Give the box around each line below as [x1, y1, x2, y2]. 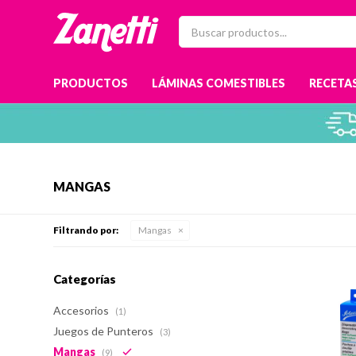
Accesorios [53, 304, 112, 317]
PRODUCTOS [53, 76, 129, 90]
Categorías [53, 272, 117, 286]
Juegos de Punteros [53, 324, 157, 338]
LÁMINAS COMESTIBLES [152, 76, 286, 90]
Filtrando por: [53, 224, 119, 236]
